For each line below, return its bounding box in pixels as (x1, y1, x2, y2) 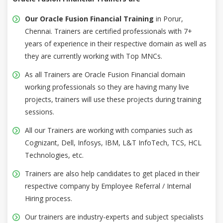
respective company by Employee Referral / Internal (25, 181, 191, 191)
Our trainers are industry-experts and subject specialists (25, 212, 204, 222)
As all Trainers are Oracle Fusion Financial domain (25, 69, 185, 79)
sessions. (25, 107, 54, 116)
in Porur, (154, 13, 183, 23)
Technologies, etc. (25, 150, 84, 160)
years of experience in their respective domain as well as (25, 38, 207, 48)
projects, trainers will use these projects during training (25, 94, 201, 104)
